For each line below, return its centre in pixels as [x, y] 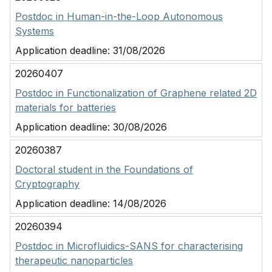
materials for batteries [66, 107]
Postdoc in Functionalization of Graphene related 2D [136, 93]
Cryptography [47, 184]
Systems [35, 31]
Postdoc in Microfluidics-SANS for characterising [129, 246]
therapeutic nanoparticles [74, 260]
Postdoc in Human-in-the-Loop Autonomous [119, 16]
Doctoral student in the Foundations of [104, 169]
